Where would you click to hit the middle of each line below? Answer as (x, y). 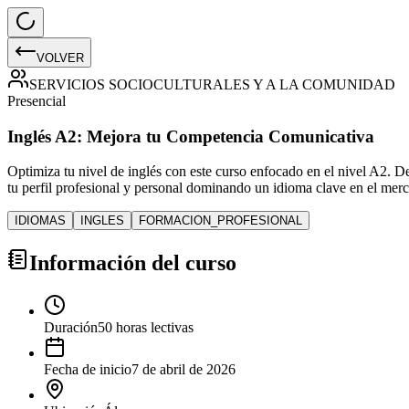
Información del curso (133, 263)
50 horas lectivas (146, 328)
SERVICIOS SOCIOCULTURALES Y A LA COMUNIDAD (212, 84)
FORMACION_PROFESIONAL (220, 221)
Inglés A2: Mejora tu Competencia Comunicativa (191, 136)
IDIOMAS (40, 221)
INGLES (102, 221)
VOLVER (60, 58)
